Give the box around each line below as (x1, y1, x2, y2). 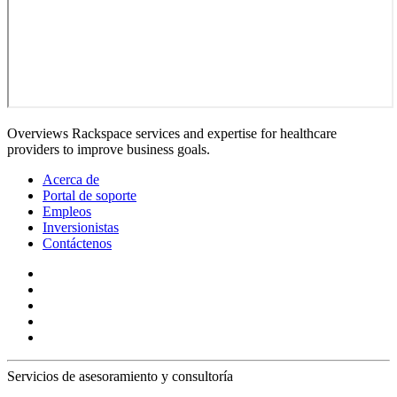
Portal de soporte (43, 187, 136, 203)
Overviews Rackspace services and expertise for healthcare (7, 125, 337, 141)
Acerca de (43, 171, 99, 187)
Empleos (43, 203, 91, 219)
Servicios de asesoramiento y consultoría (7, 368, 233, 384)
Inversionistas (43, 219, 119, 235)
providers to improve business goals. (7, 141, 210, 157)
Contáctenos (43, 235, 112, 251)
